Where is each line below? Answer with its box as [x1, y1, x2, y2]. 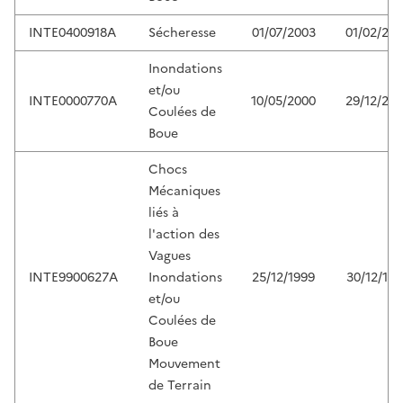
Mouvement [148, 354, 220, 374]
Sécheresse [148, 23, 216, 43]
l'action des [148, 225, 219, 245]
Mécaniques [148, 182, 220, 201]
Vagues [148, 246, 191, 266]
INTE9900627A [29, 268, 118, 288]
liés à [148, 203, 179, 223]
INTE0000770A [29, 92, 117, 112]
